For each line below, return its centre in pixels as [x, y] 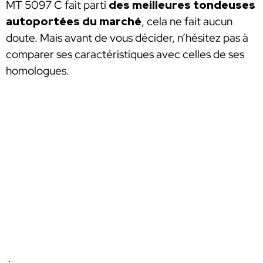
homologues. [38, 70]
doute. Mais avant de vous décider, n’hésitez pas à [127, 38]
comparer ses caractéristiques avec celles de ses [125, 54]
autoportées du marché [74, 21]
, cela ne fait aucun [187, 21]
